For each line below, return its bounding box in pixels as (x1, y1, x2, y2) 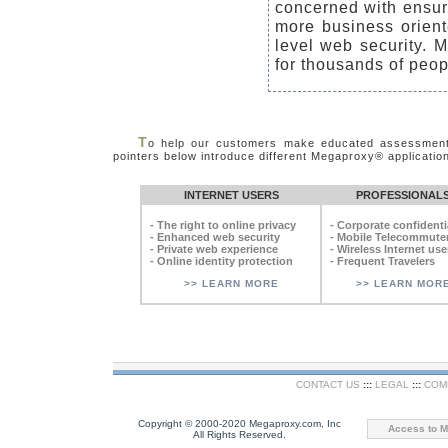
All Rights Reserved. (193, 429, 286, 440)
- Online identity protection (144, 255, 293, 267)
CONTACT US (296, 379, 360, 390)
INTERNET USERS (183, 189, 279, 201)
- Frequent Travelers (324, 255, 435, 267)
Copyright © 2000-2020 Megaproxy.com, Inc (138, 418, 341, 429)
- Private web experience (144, 243, 278, 255)
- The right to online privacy (144, 219, 296, 231)
